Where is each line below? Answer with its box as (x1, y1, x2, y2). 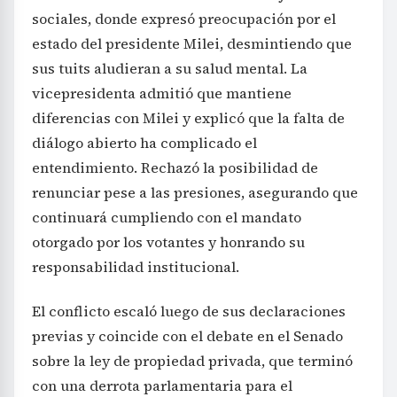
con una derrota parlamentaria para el (32, 375, 292, 395)
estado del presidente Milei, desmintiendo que (32, 33, 352, 53)
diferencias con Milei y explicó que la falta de (32, 107, 345, 128)
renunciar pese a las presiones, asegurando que (32, 182, 358, 202)
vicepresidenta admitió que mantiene (32, 82, 292, 103)
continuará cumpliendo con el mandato (32, 206, 301, 227)
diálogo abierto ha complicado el (32, 132, 257, 152)
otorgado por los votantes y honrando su (32, 231, 305, 252)
